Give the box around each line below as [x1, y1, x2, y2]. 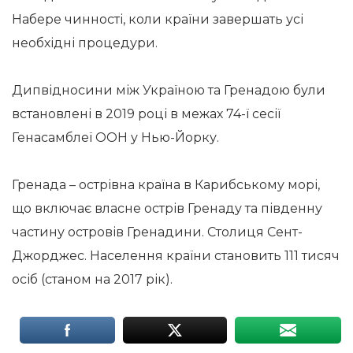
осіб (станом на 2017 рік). [12, 272, 173, 287]
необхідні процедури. [12, 35, 158, 50]
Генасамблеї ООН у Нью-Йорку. [12, 130, 219, 145]
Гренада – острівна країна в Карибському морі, [12, 177, 320, 192]
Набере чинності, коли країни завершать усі [12, 12, 303, 27]
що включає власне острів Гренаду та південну [12, 201, 322, 216]
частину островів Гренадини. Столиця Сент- [12, 225, 303, 240]
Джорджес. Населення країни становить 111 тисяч [12, 248, 340, 263]
